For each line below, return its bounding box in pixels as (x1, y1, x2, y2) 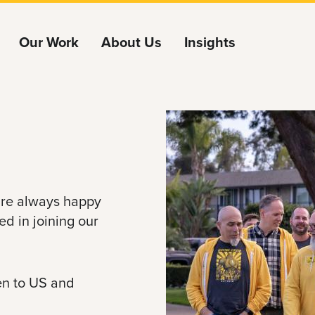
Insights (184, 32, 236, 52)
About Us (101, 32, 162, 52)
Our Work (19, 32, 79, 52)
